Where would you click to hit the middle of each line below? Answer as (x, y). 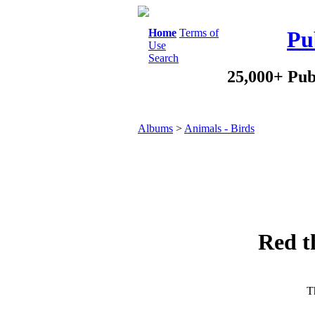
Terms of (199, 33)
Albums (155, 128)
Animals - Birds (219, 128)
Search (163, 58)
